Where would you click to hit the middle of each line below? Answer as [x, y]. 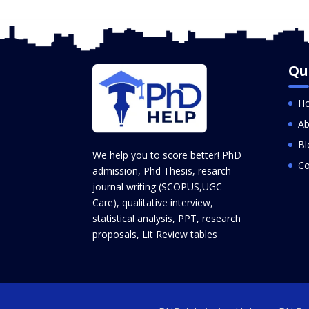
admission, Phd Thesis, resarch [162, 171]
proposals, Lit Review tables [155, 235]
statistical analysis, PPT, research [167, 219]
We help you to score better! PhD [167, 155]
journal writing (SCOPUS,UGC [158, 187]
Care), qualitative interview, [153, 203]
